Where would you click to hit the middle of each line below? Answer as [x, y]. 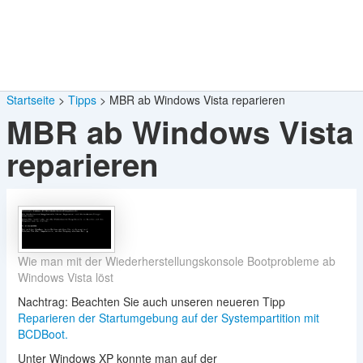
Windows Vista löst [65, 277]
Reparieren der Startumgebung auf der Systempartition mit [168, 317]
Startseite [30, 100]
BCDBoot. [43, 333]
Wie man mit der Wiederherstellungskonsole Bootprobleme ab [176, 261]
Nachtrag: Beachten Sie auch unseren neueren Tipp [151, 301]
